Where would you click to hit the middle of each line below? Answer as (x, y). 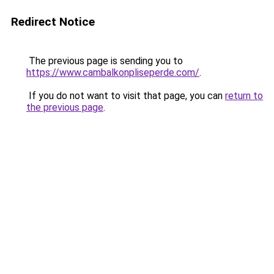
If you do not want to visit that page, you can (126, 96)
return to (244, 96)
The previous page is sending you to (105, 61)
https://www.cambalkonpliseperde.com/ (113, 72)
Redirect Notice (53, 22)
